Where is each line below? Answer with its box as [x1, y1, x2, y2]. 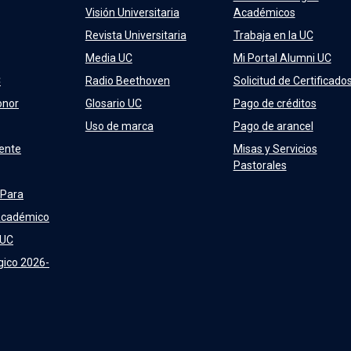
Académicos [233, 6, 295, 19]
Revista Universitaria [85, 29, 186, 42]
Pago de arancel [233, 120, 313, 132]
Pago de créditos [233, 97, 317, 110]
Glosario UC [85, 97, 142, 110]
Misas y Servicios [233, 143, 317, 155]
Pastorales [233, 159, 287, 172]
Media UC [85, 52, 132, 64]
